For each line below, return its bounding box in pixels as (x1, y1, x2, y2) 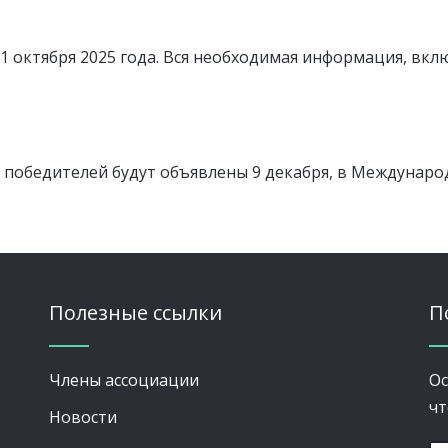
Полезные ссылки (49, 298, 222, 326)
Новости (49, 405, 117, 428)
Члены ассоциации (49, 368, 199, 391)
